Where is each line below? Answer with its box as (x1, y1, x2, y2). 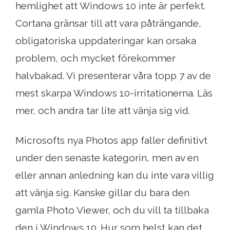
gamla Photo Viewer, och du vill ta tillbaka (15, 204, 209, 216)
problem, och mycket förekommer (15, 52, 176, 64)
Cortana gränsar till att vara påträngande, (15, 17, 201, 29)
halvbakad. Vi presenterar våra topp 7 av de (15, 70, 211, 82)
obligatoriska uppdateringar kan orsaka (15, 35, 196, 47)
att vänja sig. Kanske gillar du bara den (15, 187, 189, 199)
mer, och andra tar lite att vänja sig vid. (15, 105, 190, 117)
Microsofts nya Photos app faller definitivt (15, 135, 207, 146)
